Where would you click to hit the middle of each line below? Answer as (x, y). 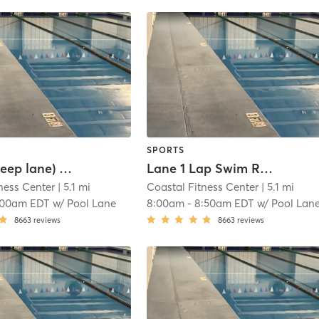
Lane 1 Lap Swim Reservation (267, 169)
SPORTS (166, 150)
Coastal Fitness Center (203, 187)
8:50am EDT (225, 204)
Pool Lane (92, 204)
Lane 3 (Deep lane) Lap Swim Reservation (66, 169)
